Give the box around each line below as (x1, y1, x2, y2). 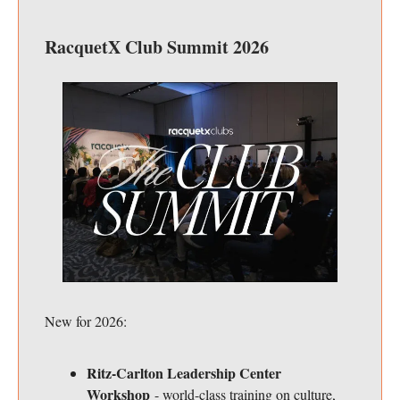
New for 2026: (45, 312, 127, 331)
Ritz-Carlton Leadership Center (87, 362, 281, 384)
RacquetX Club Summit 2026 (45, 33, 269, 60)
